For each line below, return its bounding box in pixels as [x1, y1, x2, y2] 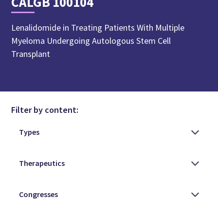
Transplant [11, 48, 51, 59]
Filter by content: [11, 104, 79, 115]
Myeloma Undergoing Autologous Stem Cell [11, 35, 171, 46]
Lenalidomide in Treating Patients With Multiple [11, 21, 185, 33]
